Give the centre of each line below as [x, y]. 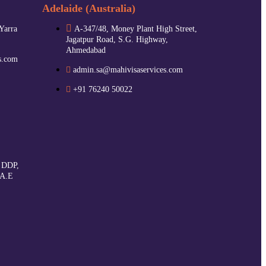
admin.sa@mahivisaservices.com [128, 69]
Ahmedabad [86, 50]
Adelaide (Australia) [89, 8]
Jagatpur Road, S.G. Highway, [117, 39]
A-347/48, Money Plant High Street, [136, 28]
